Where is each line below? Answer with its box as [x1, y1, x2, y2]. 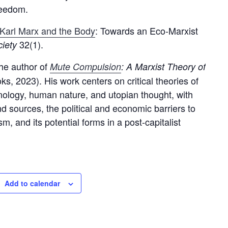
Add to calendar [5, 178, 60, 189]
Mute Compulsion [50, 60, 121, 73]
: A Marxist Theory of [121, 60, 206, 73]
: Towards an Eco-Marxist [95, 24, 198, 38]
